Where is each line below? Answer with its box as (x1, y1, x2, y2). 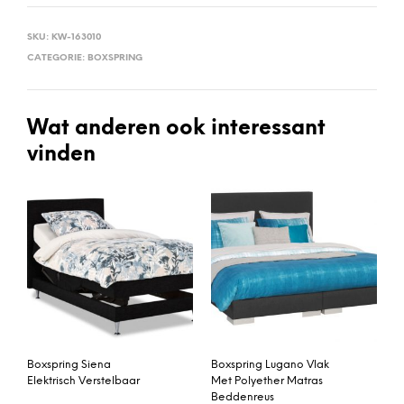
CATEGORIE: (27, 53, 87, 63)
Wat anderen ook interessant (27, 117, 326, 140)
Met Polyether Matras (211, 374, 323, 387)
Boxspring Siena (27, 358, 111, 371)
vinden (27, 143, 96, 166)
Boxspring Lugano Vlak (211, 358, 329, 371)
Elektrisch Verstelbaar (27, 374, 140, 387)
